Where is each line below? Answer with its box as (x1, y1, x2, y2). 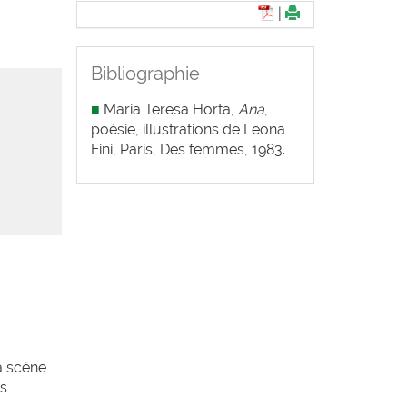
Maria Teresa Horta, (103, 101, 238, 118)
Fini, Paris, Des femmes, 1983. (90, 141, 285, 158)
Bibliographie (90, 63, 200, 84)
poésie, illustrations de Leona (90, 121, 285, 138)
